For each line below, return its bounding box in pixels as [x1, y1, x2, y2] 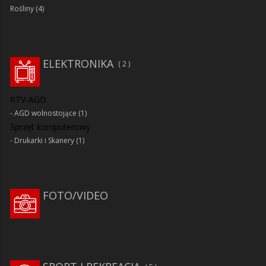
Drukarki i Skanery [14, 135, 74, 145]
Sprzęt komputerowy [10, 121, 90, 132]
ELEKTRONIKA [43, 56, 113, 71]
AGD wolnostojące [14, 107, 77, 118]
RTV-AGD [10, 93, 46, 105]
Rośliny [10, 3, 34, 14]
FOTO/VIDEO [43, 188, 108, 202]
